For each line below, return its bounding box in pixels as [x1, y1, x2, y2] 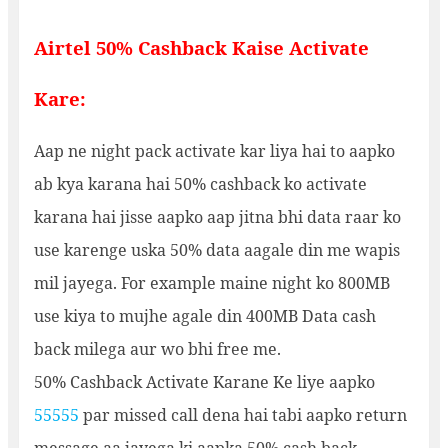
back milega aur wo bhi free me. [33, 338, 281, 361]
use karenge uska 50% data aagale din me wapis [33, 239, 400, 262]
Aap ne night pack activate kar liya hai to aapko [33, 140, 395, 163]
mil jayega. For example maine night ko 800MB [33, 272, 390, 295]
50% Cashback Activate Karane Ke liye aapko [33, 371, 375, 394]
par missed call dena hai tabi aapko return [78, 404, 407, 427]
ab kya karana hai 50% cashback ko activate [33, 173, 367, 196]
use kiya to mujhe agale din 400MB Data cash [33, 305, 376, 328]
